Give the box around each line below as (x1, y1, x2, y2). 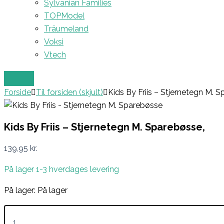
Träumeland (44, 23, 88, 33)
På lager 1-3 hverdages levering (4, 164, 119, 174)
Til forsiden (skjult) (36, 87, 103, 97)
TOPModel (44, 10, 84, 20)
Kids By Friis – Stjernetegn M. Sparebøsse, (4, 121, 205, 133)
